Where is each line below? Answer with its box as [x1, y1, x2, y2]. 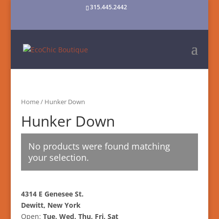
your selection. [28, 151, 89, 163]
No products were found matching [28, 140, 170, 152]
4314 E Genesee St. [21, 189, 84, 198]
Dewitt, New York [21, 200, 81, 210]
